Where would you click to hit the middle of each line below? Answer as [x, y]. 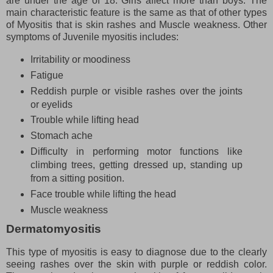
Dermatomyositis [54, 229]
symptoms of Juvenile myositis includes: [92, 37]
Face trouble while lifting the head [103, 194]
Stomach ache [61, 136]
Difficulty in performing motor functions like [136, 152]
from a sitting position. [77, 179]
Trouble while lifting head [84, 120]
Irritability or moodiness [80, 59]
